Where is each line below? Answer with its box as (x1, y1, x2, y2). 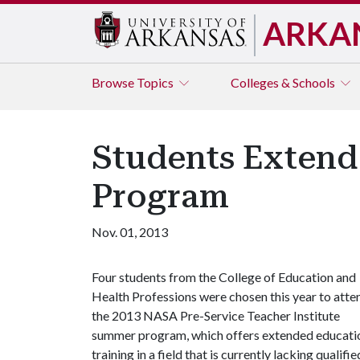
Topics (137, 75, 176, 90)
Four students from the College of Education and (92, 269, 356, 284)
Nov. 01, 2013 (92, 224, 168, 239)
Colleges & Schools (231, 75, 337, 90)
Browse (92, 75, 137, 90)
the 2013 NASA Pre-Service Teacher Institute (92, 308, 340, 323)
